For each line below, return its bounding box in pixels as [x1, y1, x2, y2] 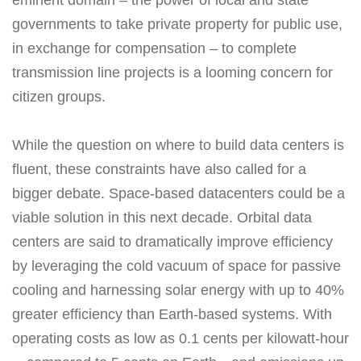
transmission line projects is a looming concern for [12, 64, 333, 81]
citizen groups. [12, 89, 106, 106]
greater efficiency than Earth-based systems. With [12, 306, 332, 323]
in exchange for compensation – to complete [12, 40, 297, 57]
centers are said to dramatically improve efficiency [12, 234, 333, 251]
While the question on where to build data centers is [12, 137, 344, 154]
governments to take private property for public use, [12, 16, 342, 33]
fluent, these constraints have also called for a [12, 161, 306, 178]
